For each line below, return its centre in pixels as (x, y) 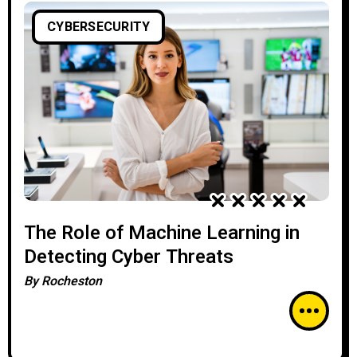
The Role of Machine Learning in (162, 233)
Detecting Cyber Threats (129, 257)
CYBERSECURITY (99, 27)
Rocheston (72, 281)
